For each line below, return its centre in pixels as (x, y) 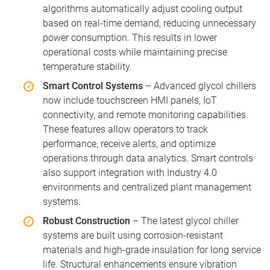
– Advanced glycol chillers (199, 86)
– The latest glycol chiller (184, 221)
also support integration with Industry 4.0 (130, 172)
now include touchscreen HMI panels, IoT (130, 100)
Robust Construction (86, 221)
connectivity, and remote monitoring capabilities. (146, 115)
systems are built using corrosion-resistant (133, 235)
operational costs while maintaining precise (135, 52)
